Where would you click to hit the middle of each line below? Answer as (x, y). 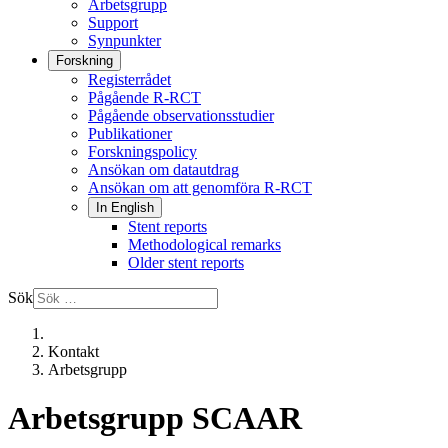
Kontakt (73, 351)
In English (125, 207)
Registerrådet (129, 79)
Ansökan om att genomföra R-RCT (200, 187)
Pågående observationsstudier (181, 115)
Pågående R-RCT (144, 97)
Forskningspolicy (142, 151)
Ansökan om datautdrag (163, 169)
